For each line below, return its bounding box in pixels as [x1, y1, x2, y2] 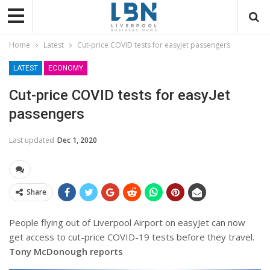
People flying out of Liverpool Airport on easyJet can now [9, 216, 245, 228]
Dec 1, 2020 [57, 134, 97, 145]
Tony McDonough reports [9, 245, 123, 257]
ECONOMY [48, 63, 83, 72]
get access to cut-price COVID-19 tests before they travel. [9, 230, 254, 243]
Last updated [9, 134, 56, 145]
